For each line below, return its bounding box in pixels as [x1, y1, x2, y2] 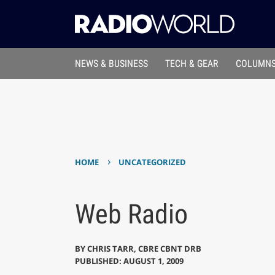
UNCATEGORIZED [118, 157, 187, 168]
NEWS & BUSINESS [74, 58, 148, 70]
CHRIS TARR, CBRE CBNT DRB [87, 242, 201, 254]
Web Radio [74, 198, 188, 230]
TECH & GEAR [165, 58, 219, 70]
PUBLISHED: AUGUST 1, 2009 [74, 255, 184, 266]
